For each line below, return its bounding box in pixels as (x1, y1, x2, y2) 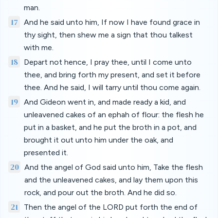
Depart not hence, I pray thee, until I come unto (24, 57, 192, 67)
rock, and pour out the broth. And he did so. (24, 188, 177, 197)
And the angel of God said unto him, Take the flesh (24, 163, 203, 172)
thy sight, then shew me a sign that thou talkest (24, 30, 193, 39)
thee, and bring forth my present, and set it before (24, 70, 200, 79)
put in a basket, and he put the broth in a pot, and (24, 123, 197, 132)
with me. (24, 43, 54, 52)
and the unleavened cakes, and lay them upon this (24, 175, 198, 184)
